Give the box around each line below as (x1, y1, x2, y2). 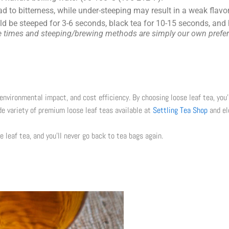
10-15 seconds (156, 18, 209, 28)
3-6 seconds (62, 18, 105, 28)
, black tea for (105, 18, 156, 28)
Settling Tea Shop (153, 104, 208, 116)
